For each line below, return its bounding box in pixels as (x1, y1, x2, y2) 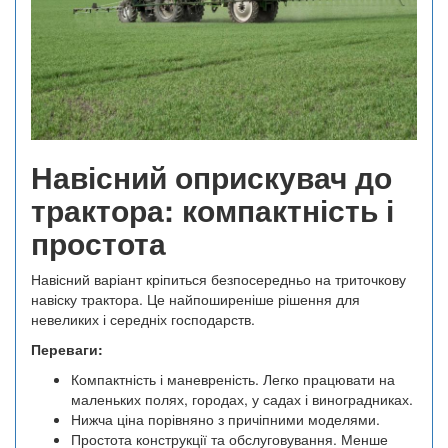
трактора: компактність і (31, 188, 394, 232)
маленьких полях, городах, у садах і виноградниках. (71, 389, 413, 410)
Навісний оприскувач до (31, 155, 392, 199)
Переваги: (31, 339, 103, 360)
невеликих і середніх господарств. (31, 309, 255, 330)
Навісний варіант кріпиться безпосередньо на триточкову (31, 269, 406, 290)
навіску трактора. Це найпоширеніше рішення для (31, 289, 360, 310)
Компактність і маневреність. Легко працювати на (71, 369, 395, 390)
